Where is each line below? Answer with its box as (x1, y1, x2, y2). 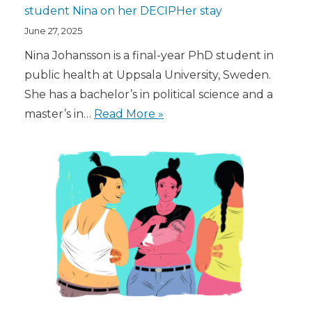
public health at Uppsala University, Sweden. (24, 68, 271, 82)
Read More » (94, 107, 164, 121)
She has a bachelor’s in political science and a (24, 88, 273, 102)
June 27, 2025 (24, 25, 82, 37)
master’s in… (24, 107, 94, 121)
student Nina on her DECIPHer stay (24, 4, 222, 18)
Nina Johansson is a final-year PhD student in (24, 49, 274, 63)
